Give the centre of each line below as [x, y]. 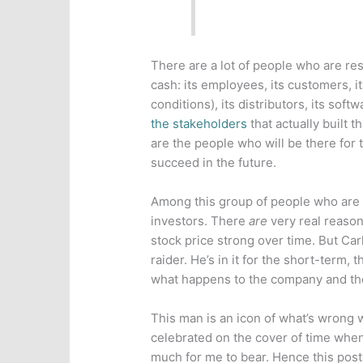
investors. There [200, 220]
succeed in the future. [214, 162]
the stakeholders [199, 123]
